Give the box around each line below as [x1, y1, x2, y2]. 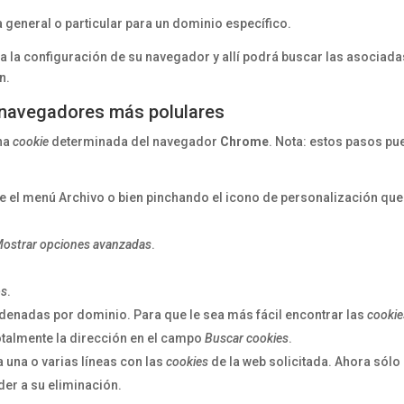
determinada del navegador [49, 134, 221, 149]
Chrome [220, 134, 270, 149]
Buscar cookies [205, 331, 289, 345]
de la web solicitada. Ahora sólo [208, 354, 401, 369]
